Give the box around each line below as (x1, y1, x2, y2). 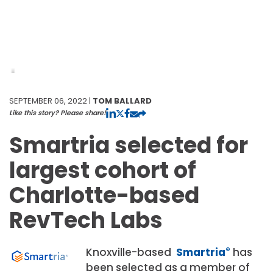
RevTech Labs (9, 204, 163, 236)
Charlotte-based (9, 179, 199, 211)
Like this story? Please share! (9, 107, 106, 118)
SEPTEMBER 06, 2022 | (9, 94, 93, 107)
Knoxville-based (85, 244, 176, 260)
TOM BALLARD (93, 94, 152, 107)
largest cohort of (9, 154, 196, 186)
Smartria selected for (9, 129, 248, 161)
